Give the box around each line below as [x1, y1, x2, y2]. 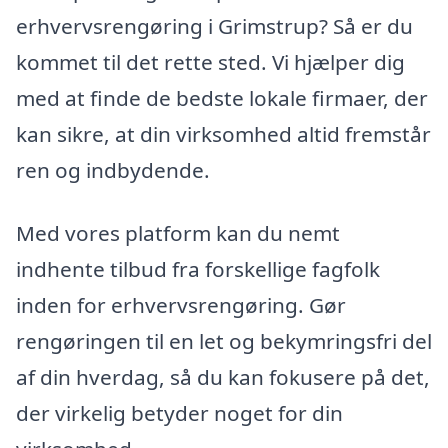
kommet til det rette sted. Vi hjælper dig [16, 47, 405, 76]
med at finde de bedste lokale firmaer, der [16, 83, 428, 112]
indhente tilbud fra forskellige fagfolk [16, 255, 380, 284]
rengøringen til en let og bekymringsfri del [16, 327, 432, 356]
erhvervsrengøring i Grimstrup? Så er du [16, 11, 413, 40]
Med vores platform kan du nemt [16, 219, 340, 248]
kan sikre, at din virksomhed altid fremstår [16, 119, 431, 148]
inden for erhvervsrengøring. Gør [16, 291, 346, 320]
